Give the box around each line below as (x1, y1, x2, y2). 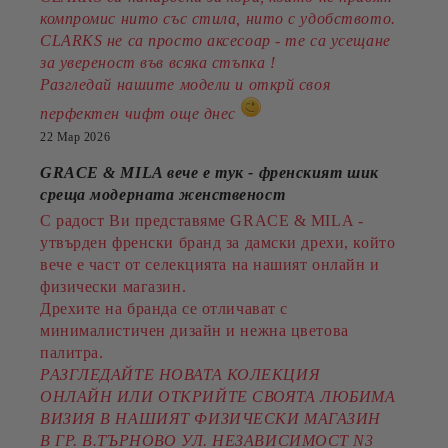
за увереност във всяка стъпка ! (40, 54, 276, 71)
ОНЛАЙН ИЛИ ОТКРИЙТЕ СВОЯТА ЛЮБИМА (40, 388, 396, 405)
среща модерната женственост (40, 186, 286, 203)
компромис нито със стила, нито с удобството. (40, 10, 396, 27)
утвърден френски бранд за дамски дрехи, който (40, 234, 396, 251)
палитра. (40, 344, 104, 361)
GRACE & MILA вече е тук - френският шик (40, 164, 379, 181)
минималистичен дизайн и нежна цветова (40, 322, 349, 339)
